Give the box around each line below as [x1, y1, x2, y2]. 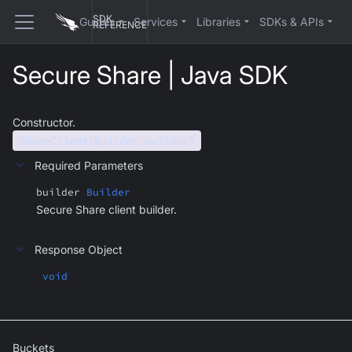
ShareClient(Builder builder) [19, 134, 195, 148]
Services [134, 14, 178, 28]
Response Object [35, 242, 123, 256]
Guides [79, 14, 115, 28]
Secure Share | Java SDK [13, 60, 288, 90]
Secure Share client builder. [36, 203, 177, 216]
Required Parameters [35, 158, 143, 172]
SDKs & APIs [259, 14, 324, 28]
